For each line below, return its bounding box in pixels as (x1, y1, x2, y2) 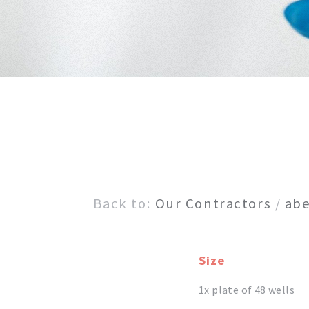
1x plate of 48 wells (199, 283, 295, 297)
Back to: (92, 194, 155, 212)
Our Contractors (154, 194, 272, 212)
